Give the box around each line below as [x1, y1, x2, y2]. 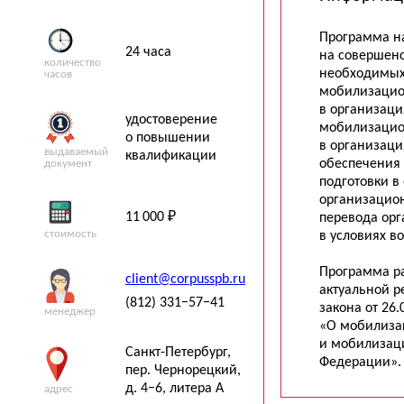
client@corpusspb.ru [125, 271, 245, 287]
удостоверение [125, 112, 217, 127]
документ [44, 157, 92, 170]
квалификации [125, 148, 216, 163]
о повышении [125, 130, 210, 145]
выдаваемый [44, 145, 108, 158]
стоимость [44, 227, 96, 240]
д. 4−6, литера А [125, 381, 224, 396]
